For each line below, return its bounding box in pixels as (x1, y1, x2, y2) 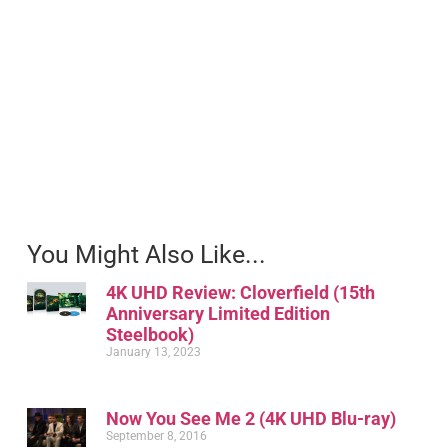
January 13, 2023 (106, 344, 201, 359)
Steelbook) (106, 323, 194, 345)
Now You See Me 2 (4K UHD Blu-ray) (106, 407, 396, 429)
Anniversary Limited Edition (106, 302, 330, 324)
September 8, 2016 (106, 428, 207, 443)
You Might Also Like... (26, 239, 266, 269)
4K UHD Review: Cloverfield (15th (106, 281, 375, 303)
